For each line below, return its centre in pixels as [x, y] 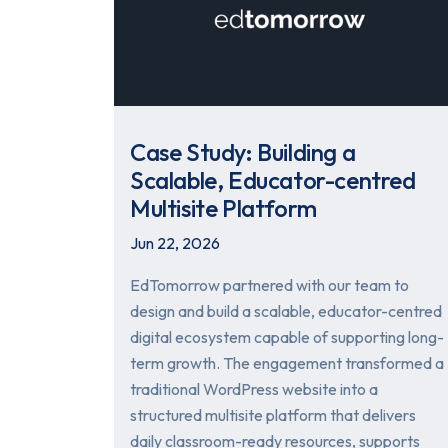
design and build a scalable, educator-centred [286, 311]
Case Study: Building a [243, 152]
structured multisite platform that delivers [273, 415]
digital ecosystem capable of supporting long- [287, 337]
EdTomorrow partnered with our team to [269, 285]
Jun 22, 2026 [175, 243]
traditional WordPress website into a [254, 389]
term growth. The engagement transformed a [287, 363]
